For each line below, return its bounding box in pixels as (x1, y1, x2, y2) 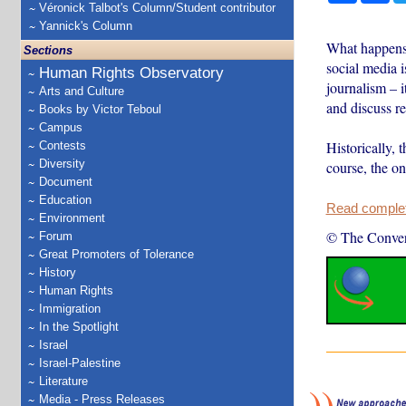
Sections (24, 43, 72, 57)
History (39, 266, 76, 279)
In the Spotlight (39, 320, 119, 333)
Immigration (39, 302, 101, 315)
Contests (39, 139, 86, 152)
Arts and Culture (39, 84, 124, 98)
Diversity (39, 157, 85, 170)
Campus (39, 121, 82, 134)
